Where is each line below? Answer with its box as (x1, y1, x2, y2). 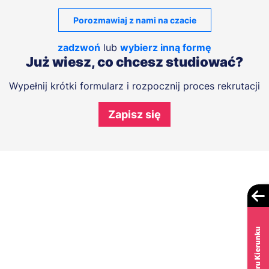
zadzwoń (58, 41, 100, 54)
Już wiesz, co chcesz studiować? (26, 54, 243, 70)
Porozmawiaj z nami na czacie (73, 15, 196, 26)
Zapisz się (108, 108, 161, 121)
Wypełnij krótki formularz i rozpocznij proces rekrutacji (9, 80, 260, 92)
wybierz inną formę (120, 41, 211, 54)
